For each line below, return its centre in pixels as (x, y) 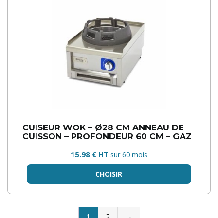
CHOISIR (109, 174)
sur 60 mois (129, 154)
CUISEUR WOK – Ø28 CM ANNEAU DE (103, 127)
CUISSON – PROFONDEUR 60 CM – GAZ (107, 136)
